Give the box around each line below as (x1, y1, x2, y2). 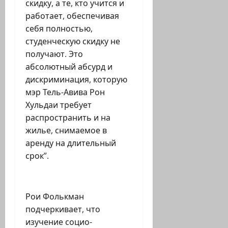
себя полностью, (25, 23, 93, 35)
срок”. (25, 150, 49, 162)
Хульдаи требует (25, 99, 92, 111)
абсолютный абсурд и (25, 61, 112, 73)
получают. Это (25, 48, 83, 60)
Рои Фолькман (25, 191, 84, 203)
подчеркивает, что (25, 204, 100, 215)
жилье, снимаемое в (25, 125, 107, 136)
